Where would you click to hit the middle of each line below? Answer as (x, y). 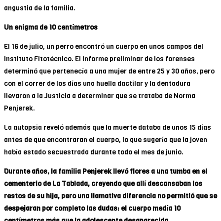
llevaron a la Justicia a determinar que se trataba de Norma (100, 96)
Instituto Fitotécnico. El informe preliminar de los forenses (99, 59)
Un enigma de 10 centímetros (51, 27)
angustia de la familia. (40, 8)
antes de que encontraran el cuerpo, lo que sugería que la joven (106, 140)
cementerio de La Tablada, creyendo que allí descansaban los (103, 184)
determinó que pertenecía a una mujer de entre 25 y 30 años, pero (109, 71)
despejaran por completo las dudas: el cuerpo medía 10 (92, 208)
